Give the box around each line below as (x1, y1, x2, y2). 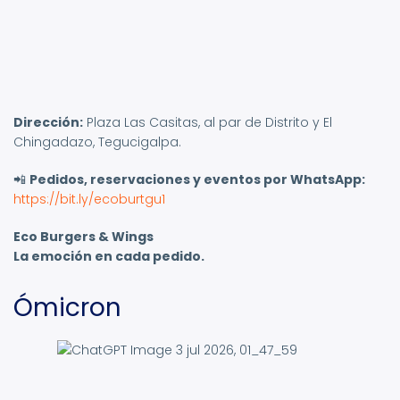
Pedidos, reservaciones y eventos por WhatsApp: (29, 171, 365, 189)
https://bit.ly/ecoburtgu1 (13, 190, 165, 209)
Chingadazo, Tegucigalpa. (13, 133, 181, 152)
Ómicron (13, 290, 121, 326)
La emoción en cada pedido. (13, 247, 204, 266)
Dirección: (13, 113, 83, 132)
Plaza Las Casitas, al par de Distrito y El (83, 113, 332, 132)
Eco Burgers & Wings (13, 228, 154, 246)
